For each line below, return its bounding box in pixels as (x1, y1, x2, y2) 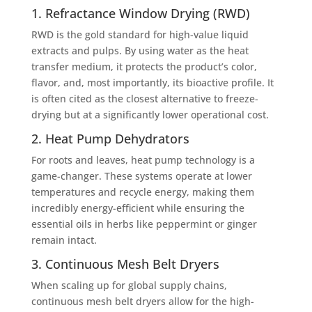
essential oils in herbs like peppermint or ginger (31, 217, 257, 231)
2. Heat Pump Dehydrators (31, 130, 189, 147)
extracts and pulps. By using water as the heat (31, 43, 249, 57)
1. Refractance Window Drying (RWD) (31, 4, 250, 22)
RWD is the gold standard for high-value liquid (31, 27, 249, 41)
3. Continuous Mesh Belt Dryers (31, 255, 219, 272)
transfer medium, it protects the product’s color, (31, 59, 257, 73)
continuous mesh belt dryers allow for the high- (31, 294, 254, 308)
